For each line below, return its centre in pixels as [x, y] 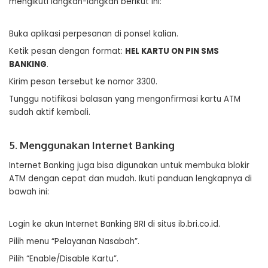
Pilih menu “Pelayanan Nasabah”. [74, 241]
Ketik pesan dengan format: [67, 51]
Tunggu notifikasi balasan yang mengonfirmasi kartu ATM [125, 99]
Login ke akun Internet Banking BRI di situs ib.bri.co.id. [115, 224]
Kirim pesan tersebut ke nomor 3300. [83, 82]
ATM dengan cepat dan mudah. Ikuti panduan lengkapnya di [130, 179]
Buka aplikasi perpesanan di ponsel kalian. [94, 34]
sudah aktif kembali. [50, 112]
